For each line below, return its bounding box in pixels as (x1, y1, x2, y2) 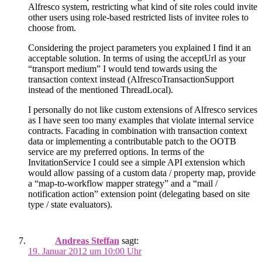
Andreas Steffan (55, 236, 119, 246)
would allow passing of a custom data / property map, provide (28, 168, 256, 178)
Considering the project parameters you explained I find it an (28, 43, 251, 53)
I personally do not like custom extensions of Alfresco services (28, 105, 257, 115)
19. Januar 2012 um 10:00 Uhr (28, 246, 142, 257)
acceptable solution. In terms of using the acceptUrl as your (28, 53, 246, 64)
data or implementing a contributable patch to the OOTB (28, 136, 236, 147)
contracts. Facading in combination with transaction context (28, 126, 247, 136)
